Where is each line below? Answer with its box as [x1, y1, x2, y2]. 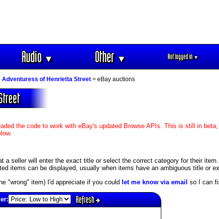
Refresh [75, 194, 96, 205]
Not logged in [168, 52, 194, 61]
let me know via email [122, 178, 188, 186]
